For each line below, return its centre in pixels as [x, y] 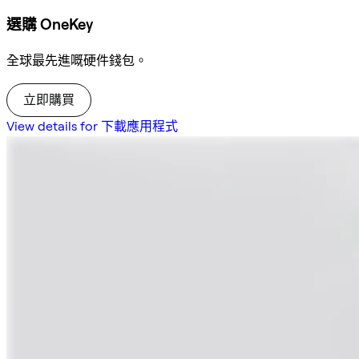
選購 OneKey [50, 25]
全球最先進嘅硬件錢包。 [77, 61]
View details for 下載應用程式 [92, 127]
